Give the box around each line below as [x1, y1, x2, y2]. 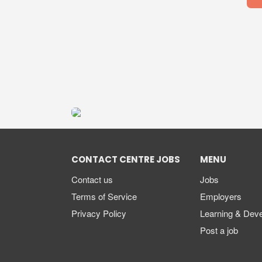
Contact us [71, 173, 113, 186]
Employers [200, 190, 242, 203]
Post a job [200, 224, 238, 237]
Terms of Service [71, 190, 137, 203]
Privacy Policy [71, 207, 126, 220]
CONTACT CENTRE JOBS [71, 153, 180, 168]
